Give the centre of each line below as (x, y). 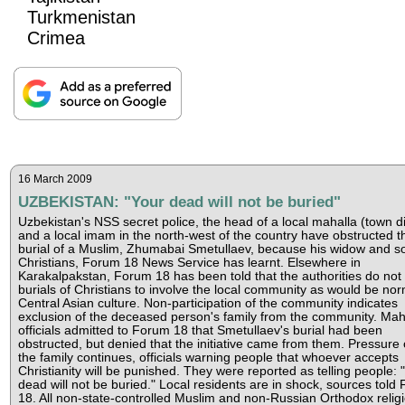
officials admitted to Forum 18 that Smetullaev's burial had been (200, 330)
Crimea (57, 38)
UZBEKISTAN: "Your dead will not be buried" (179, 201)
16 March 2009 (55, 179)
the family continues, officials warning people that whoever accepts (208, 357)
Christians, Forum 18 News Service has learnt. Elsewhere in (189, 262)
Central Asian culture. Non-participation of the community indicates (207, 303)
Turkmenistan (82, 17)
